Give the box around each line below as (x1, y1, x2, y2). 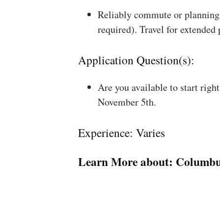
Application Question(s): (78, 52, 194, 68)
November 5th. (97, 95, 156, 109)
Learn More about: (78, 153, 176, 170)
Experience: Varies (78, 125, 165, 141)
